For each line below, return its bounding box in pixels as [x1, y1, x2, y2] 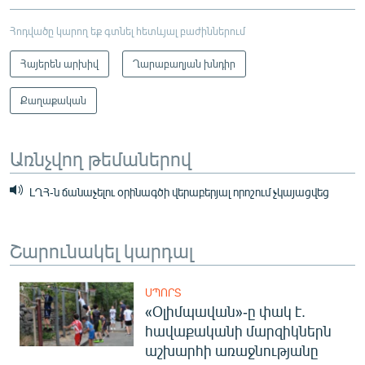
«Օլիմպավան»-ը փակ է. [145, 301, 306, 320]
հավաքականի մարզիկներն [145, 321, 332, 340]
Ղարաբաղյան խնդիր [133, 56, 235, 70]
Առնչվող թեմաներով [10, 145, 191, 170]
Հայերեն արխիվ [20, 56, 99, 70]
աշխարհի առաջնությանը [145, 341, 319, 359]
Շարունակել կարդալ [10, 237, 193, 262]
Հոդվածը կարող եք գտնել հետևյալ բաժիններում [10, 24, 245, 37]
